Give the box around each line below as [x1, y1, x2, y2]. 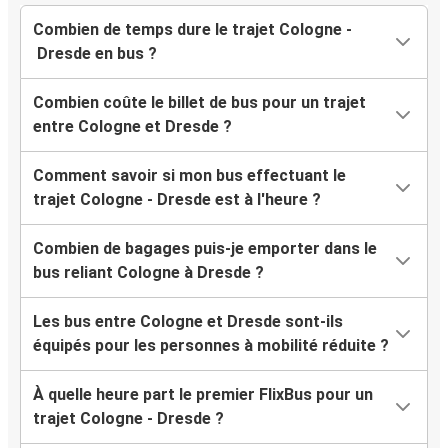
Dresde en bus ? [33, 44, 157, 64]
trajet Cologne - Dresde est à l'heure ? [33, 190, 321, 210]
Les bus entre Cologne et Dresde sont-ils [33, 312, 343, 332]
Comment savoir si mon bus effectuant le [33, 166, 346, 186]
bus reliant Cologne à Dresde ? [33, 263, 264, 283]
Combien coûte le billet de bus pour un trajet [33, 93, 366, 113]
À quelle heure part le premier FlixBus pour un [33, 385, 373, 405]
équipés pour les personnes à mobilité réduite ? [33, 336, 389, 356]
